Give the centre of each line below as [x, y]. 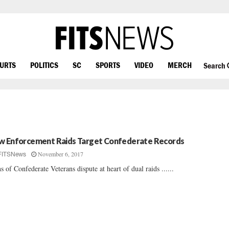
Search [215, 66]
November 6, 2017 [61, 154]
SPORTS [108, 65]
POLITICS [44, 65]
